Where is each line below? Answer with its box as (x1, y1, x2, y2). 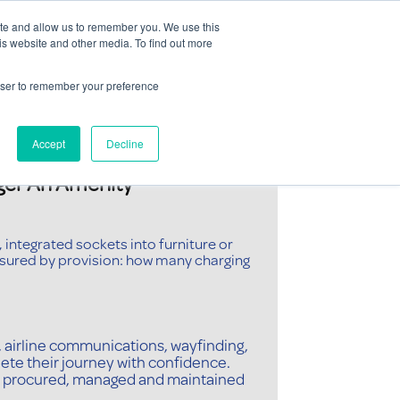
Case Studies (164, 57, 244, 75)
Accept (32, 136, 65, 151)
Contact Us (322, 10, 390, 28)
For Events (72, 57, 137, 75)
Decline (106, 136, 144, 151)
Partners (332, 57, 382, 75)
